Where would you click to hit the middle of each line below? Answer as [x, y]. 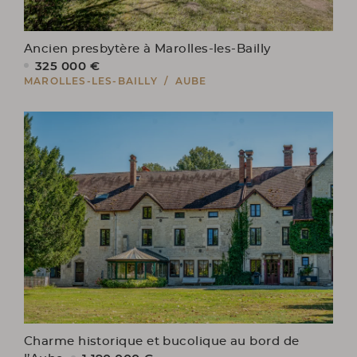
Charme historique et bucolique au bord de [162, 341]
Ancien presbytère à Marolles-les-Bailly [151, 49]
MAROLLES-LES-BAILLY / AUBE [116, 80]
